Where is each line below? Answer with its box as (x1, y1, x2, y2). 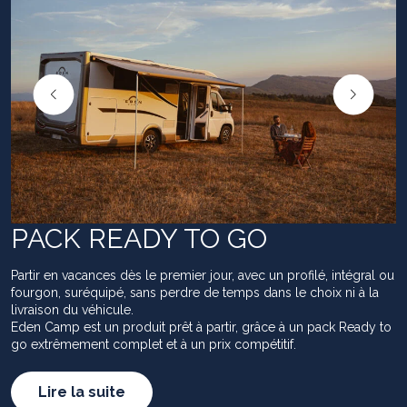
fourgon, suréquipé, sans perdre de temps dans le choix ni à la (11, 284, 379, 300)
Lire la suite (38, 382, 125, 401)
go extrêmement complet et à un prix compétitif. (11, 336, 296, 352)
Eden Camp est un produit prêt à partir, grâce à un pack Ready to (11, 319, 392, 334)
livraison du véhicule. (11, 302, 134, 317)
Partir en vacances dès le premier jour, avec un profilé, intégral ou (11, 267, 394, 283)
